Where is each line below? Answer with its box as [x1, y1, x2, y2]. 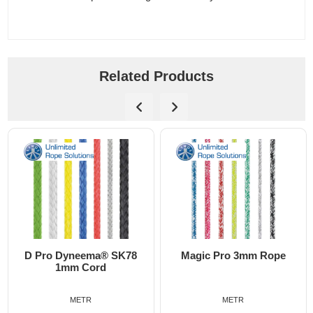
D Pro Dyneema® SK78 [24, 249, 138, 261]
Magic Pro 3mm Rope [180, 249, 286, 261]
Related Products [99, 68, 214, 85]
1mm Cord [55, 261, 107, 273]
